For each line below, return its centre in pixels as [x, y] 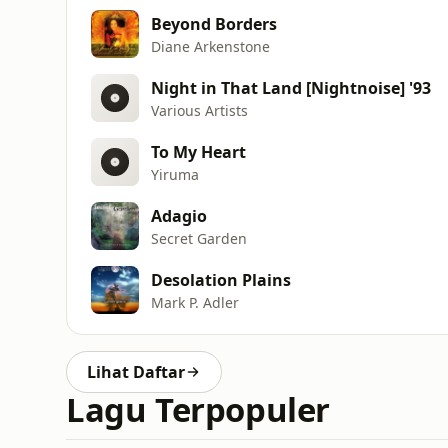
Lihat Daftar [136, 372]
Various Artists [199, 110]
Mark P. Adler [195, 302]
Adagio [179, 215]
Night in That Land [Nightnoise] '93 [291, 87]
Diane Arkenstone [210, 46]
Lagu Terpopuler [198, 409]
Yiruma [175, 174]
